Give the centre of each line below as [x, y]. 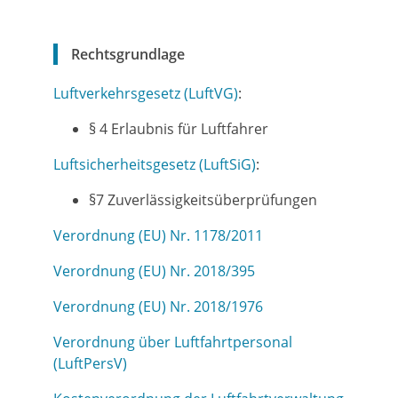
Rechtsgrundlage [128, 54]
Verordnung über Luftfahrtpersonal [173, 342]
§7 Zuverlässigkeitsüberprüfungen [203, 200]
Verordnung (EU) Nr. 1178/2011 [158, 235]
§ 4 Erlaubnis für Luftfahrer [179, 129]
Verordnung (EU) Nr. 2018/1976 [158, 306]
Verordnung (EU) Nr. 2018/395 [154, 271]
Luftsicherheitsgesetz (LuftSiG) [155, 164]
